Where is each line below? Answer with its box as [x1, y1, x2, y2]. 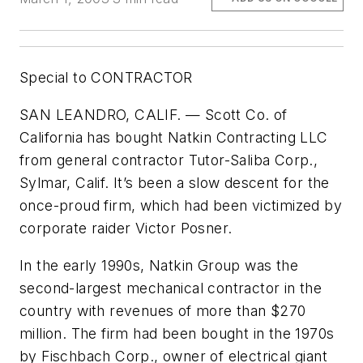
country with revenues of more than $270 [19, 301, 306, 319]
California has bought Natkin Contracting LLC [19, 128, 328, 146]
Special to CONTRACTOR [19, 69, 193, 87]
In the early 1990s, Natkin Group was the [19, 256, 298, 274]
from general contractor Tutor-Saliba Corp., [19, 151, 318, 169]
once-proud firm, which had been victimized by [19, 196, 342, 214]
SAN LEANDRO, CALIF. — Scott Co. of [19, 105, 288, 123]
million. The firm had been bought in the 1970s [19, 324, 335, 342]
